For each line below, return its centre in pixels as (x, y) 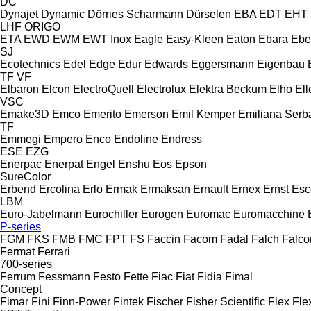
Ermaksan (165, 189)
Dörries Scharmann (135, 14)
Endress (182, 139)
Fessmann (64, 276)
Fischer (165, 301)
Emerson (146, 114)
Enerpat (64, 164)
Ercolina (59, 189)
